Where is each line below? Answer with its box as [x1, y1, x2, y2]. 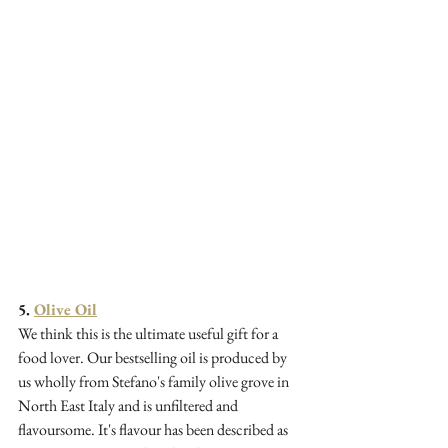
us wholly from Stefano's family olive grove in [18, 370, 292, 392]
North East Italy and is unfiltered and [18, 394, 241, 416]
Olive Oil [34, 298, 97, 320]
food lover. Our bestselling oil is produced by [18, 346, 290, 368]
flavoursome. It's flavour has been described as [18, 418, 291, 440]
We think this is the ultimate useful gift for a [18, 322, 281, 344]
